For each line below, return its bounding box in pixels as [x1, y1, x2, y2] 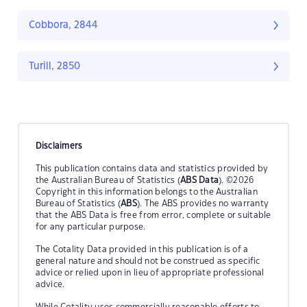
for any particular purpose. [35, 222, 146, 231]
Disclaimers [35, 141, 83, 150]
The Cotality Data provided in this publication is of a [35, 245, 249, 254]
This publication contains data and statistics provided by [35, 164, 269, 173]
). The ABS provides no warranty [137, 199, 269, 208]
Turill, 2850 [29, 62, 80, 72]
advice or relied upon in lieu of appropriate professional [35, 268, 265, 277]
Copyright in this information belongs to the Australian [35, 187, 258, 196]
